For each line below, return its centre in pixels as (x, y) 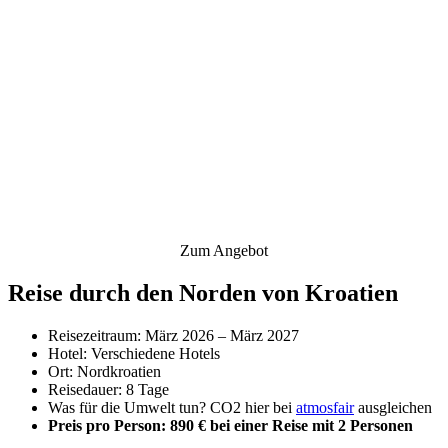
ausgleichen (393, 407)
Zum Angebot (224, 250)
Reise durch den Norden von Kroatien (203, 292)
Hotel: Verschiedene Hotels (134, 353)
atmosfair (325, 407)
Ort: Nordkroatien (104, 371)
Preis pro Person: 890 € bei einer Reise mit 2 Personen (230, 425)
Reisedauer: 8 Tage (108, 389)
